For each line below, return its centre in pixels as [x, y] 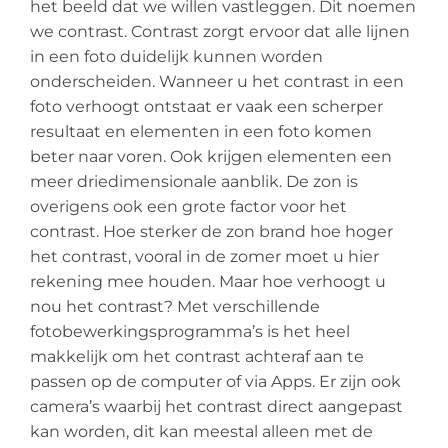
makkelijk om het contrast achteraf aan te [197, 356]
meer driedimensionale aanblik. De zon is [194, 181]
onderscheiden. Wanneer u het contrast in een [217, 81]
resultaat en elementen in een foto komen [201, 131]
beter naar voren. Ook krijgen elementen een [211, 156]
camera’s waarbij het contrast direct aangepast [216, 406]
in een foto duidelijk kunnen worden [176, 56]
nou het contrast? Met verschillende [175, 306]
